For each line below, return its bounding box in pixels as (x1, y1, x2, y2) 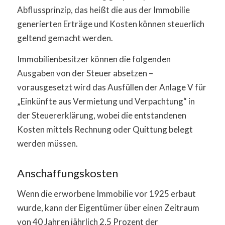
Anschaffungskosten (17, 166, 118, 180)
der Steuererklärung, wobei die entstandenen (17, 110, 186, 121)
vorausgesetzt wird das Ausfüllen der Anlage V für (17, 82, 206, 93)
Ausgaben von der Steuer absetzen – (17, 68, 153, 79)
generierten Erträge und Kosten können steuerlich (17, 18, 204, 29)
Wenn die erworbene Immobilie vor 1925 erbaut (17, 188, 196, 199)
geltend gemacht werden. (17, 32, 113, 43)
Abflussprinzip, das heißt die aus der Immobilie (17, 4, 190, 15)
